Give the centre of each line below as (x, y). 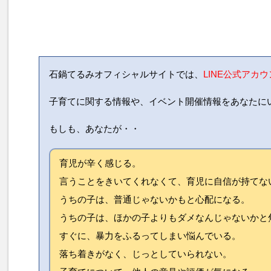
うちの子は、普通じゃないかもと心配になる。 (155, 200)
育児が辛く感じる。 (100, 163)
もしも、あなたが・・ (94, 129)
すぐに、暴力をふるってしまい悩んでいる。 (150, 236)
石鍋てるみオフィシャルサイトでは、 (126, 74)
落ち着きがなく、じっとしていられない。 (145, 254)
